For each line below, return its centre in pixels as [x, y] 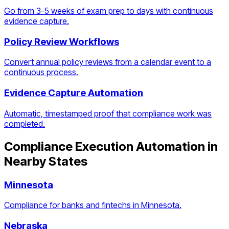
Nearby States [46, 161]
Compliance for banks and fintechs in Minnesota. [93, 205]
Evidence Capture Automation [74, 93]
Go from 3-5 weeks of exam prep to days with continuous [109, 10]
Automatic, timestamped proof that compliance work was [108, 113]
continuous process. [41, 72]
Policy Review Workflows [62, 41]
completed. [25, 123]
